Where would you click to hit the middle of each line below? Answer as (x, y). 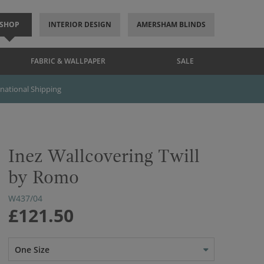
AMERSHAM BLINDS (171, 24)
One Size (32, 250)
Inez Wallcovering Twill (104, 156)
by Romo (44, 178)
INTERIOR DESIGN (80, 24)
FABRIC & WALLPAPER (68, 61)
